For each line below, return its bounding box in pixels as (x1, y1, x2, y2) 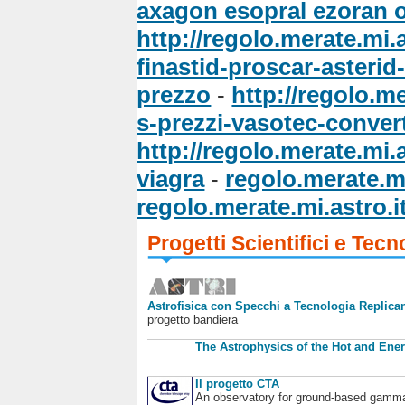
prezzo (137, 80, 212, 108)
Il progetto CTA (194, 376, 279, 391)
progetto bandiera (146, 313, 238, 327)
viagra (137, 165, 205, 193)
